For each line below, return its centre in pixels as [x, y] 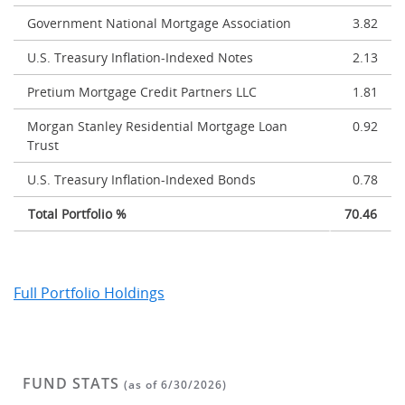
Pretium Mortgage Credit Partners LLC [142, 92]
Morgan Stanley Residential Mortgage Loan [157, 126]
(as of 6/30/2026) [175, 385]
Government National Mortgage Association [159, 23]
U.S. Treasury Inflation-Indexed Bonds [141, 179]
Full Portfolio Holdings [89, 293]
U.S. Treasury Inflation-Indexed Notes [140, 57]
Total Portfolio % [77, 214]
